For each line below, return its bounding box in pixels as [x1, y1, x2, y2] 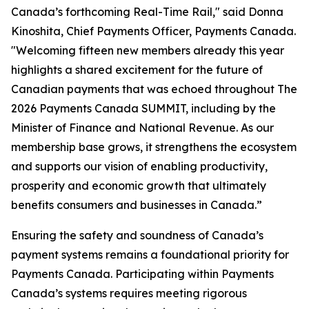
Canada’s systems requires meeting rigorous [11, 286, 247, 300]
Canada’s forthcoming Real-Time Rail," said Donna [11, 5, 283, 19]
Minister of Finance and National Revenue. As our [11, 121, 274, 134]
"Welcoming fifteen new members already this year [11, 43, 284, 57]
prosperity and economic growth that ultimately [11, 179, 266, 192]
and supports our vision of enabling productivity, [11, 159, 268, 173]
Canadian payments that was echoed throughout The [11, 82, 297, 96]
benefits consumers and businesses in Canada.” [11, 198, 262, 212]
